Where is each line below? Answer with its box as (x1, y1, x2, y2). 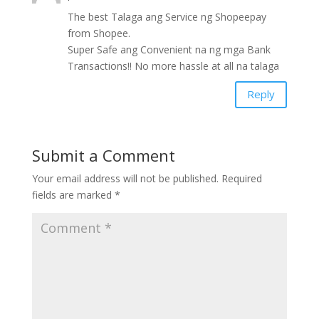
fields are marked (31, 187, 115, 202)
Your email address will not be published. (31, 171, 219, 185)
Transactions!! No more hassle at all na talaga (67, 58, 279, 73)
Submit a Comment (31, 144, 175, 166)
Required (221, 171, 262, 185)
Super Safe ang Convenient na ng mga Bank (67, 42, 271, 56)
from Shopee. (67, 26, 130, 40)
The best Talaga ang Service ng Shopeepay (67, 9, 266, 23)
